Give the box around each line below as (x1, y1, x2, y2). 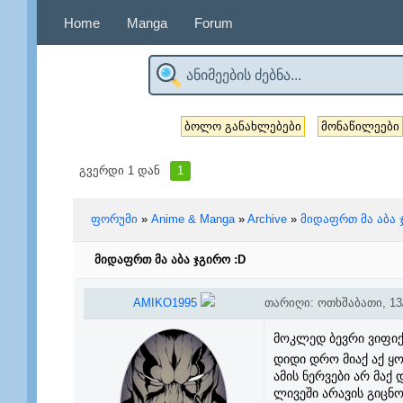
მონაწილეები (321, 120, 399, 133)
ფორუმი (90, 212, 138, 226)
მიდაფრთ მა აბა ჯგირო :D (94, 253, 246, 266)
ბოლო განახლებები (184, 120, 301, 133)
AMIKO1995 (132, 296, 201, 309)
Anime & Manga (150, 212, 235, 226)
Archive (246, 212, 287, 226)
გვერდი (78, 164, 128, 177)
